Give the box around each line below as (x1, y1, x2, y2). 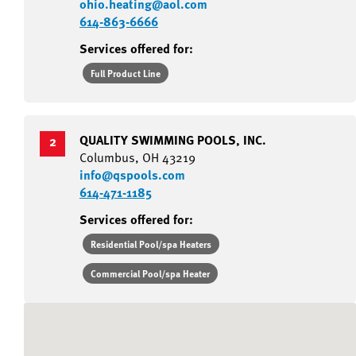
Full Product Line (91, 66, 161, 81)
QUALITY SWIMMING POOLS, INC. (79, 130, 266, 149)
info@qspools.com (79, 165, 185, 184)
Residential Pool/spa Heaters (91, 237, 211, 252)
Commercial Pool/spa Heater (91, 266, 210, 281)
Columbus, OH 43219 (79, 148, 195, 168)
